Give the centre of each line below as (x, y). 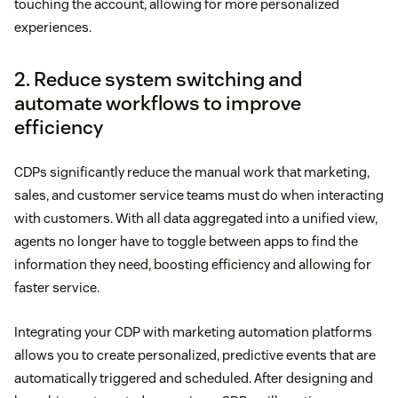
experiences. (53, 27)
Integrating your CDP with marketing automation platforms (193, 331)
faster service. (57, 287)
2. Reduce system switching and (158, 79)
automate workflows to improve (158, 103)
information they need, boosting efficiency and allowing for (193, 264)
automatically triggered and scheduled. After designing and (194, 378)
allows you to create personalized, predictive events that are (195, 354)
